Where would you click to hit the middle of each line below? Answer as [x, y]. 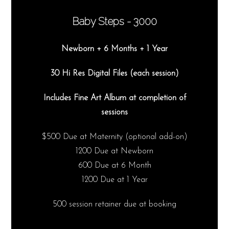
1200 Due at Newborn [114, 152]
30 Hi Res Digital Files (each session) [114, 74]
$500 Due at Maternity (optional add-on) [114, 137]
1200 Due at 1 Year [114, 180]
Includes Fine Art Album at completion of [114, 98]
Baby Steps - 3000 [114, 22]
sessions [114, 113]
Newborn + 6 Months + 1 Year [114, 49]
